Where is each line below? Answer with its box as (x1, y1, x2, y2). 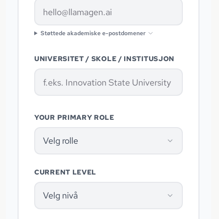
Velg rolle (43, 135, 78, 147)
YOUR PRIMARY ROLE (34, 113, 114, 122)
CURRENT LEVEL (34, 168, 97, 177)
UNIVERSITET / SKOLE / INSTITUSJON (34, 54, 175, 64)
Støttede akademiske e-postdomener (40, 29, 146, 38)
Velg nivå (43, 190, 78, 201)
